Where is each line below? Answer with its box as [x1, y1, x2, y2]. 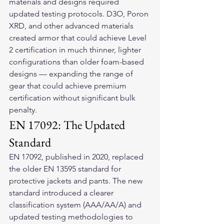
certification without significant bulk [9, 93, 137, 102]
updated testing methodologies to [9, 212, 135, 221]
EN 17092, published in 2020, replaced [9, 152, 145, 161]
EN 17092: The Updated [9, 117, 127, 132]
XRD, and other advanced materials [9, 21, 135, 30]
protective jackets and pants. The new [9, 176, 144, 185]
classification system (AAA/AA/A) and [9, 200, 143, 209]
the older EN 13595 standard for [9, 164, 123, 173]
